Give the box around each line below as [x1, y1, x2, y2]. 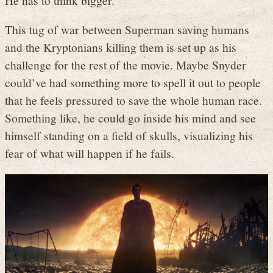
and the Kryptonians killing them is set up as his [5, 39, 236, 55]
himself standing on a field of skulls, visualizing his [5, 127, 253, 144]
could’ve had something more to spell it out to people [5, 74, 261, 91]
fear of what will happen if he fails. [5, 145, 174, 161]
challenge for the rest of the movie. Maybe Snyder [5, 57, 246, 73]
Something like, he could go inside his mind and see [5, 110, 256, 126]
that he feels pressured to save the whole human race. [5, 92, 262, 108]
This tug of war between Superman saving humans [5, 21, 249, 38]
